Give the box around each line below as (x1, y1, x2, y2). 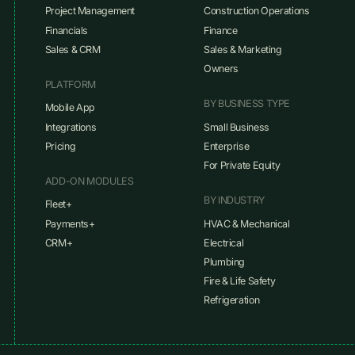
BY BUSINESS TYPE (204, 97, 291, 110)
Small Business (204, 120, 269, 133)
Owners (204, 63, 239, 75)
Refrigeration (204, 294, 260, 307)
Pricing (44, 139, 76, 152)
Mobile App (44, 101, 96, 114)
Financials (44, 24, 89, 36)
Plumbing (204, 255, 246, 268)
